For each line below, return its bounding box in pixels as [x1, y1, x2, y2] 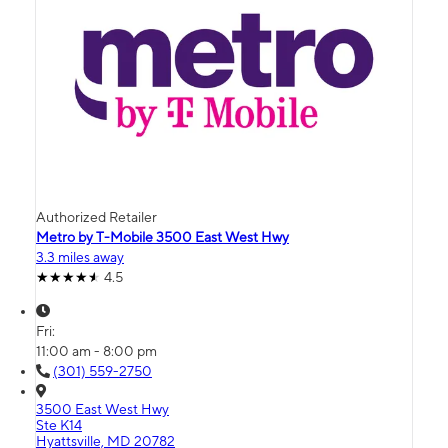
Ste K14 [36, 417, 82, 434]
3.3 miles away [36, 249, 124, 266]
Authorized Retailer [36, 209, 157, 226]
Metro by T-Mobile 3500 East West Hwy [36, 229, 289, 246]
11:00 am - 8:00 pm [36, 343, 157, 360]
